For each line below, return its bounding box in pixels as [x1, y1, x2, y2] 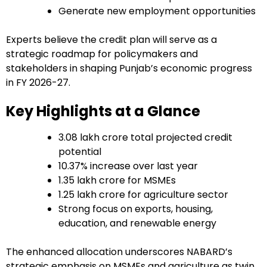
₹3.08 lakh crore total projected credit [58, 131, 232, 145]
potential [58, 145, 101, 159]
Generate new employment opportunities [58, 4, 256, 18]
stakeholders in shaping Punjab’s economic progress [6, 61, 252, 76]
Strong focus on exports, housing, [58, 202, 213, 216]
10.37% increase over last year [58, 159, 198, 173]
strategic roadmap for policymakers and [6, 47, 198, 61]
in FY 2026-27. [6, 76, 70, 90]
